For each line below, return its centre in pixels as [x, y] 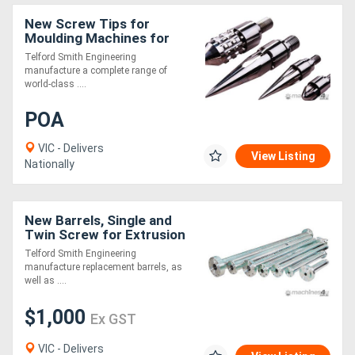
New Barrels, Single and [98, 221]
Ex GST [113, 319]
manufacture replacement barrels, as [103, 267]
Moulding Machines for [97, 38]
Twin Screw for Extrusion [105, 235]
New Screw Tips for [87, 24]
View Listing [283, 157]
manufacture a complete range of [96, 71]
